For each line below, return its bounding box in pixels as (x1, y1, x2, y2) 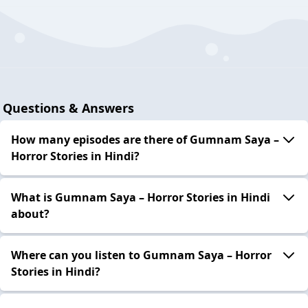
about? (11, 206, 49, 221)
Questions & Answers (3, 99, 134, 116)
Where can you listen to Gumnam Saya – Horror (11, 247, 272, 263)
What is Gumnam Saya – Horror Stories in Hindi (11, 189, 270, 205)
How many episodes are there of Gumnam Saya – (11, 131, 279, 147)
